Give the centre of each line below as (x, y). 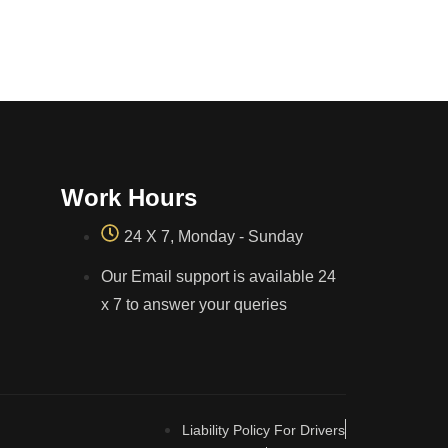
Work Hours (129, 198)
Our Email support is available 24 (218, 277)
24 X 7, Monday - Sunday (213, 237)
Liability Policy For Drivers (263, 430)
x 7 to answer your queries (194, 305)
